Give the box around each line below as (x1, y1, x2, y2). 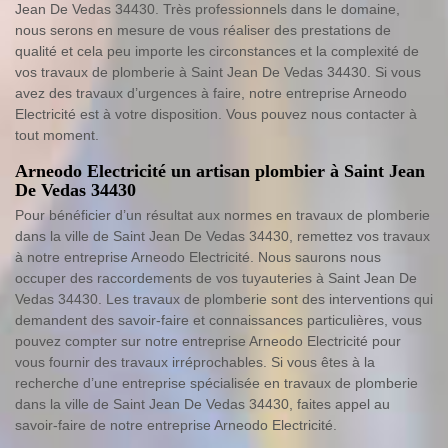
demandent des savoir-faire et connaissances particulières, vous (15, 312, 422, 328)
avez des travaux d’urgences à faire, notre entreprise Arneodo (15, 85, 407, 101)
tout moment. (15, 127, 99, 143)
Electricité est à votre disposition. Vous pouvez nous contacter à (15, 106, 417, 122)
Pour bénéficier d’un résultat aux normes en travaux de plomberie (15, 207, 430, 223)
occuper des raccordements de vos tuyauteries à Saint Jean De (15, 270, 417, 286)
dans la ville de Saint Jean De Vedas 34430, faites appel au (15, 396, 390, 412)
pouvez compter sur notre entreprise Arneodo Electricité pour (15, 333, 401, 349)
